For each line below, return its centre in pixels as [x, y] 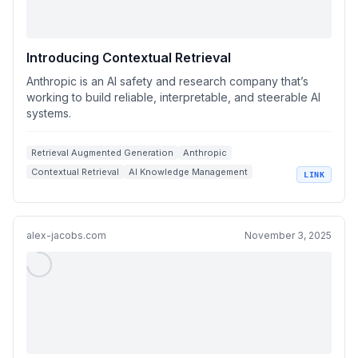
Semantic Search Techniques [95, 191]
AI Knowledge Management [188, 172]
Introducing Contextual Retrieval [129, 58]
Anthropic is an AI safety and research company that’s [167, 81]
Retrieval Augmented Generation [102, 153]
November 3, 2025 [288, 235]
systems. [49, 113]
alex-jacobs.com [66, 235]
